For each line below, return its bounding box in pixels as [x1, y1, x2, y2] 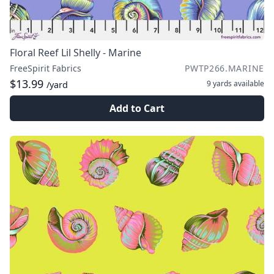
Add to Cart [109, 102, 165, 115]
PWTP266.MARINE [185, 62, 264, 74]
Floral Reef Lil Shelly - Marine [10, 46, 141, 59]
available [232, 78, 264, 89]
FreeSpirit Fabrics [10, 62, 81, 74]
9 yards [207, 78, 232, 89]
